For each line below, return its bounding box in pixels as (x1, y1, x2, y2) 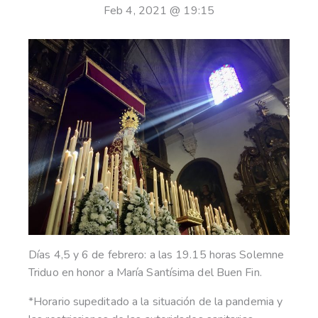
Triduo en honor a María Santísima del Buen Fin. (28, 265, 262, 281)
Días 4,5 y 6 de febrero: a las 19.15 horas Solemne (28, 247, 285, 263)
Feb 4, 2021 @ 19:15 (104, 2, 214, 18)
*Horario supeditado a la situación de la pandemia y (28, 294, 283, 310)
